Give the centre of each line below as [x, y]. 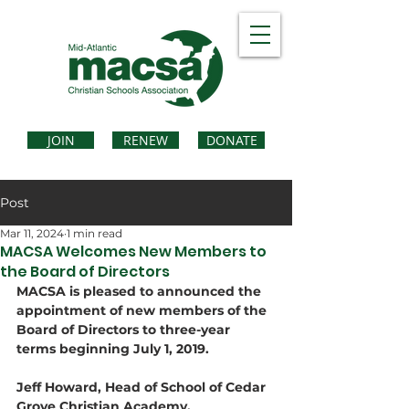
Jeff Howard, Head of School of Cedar [143, 387]
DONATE [231, 140]
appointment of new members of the [143, 310]
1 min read [94, 233]
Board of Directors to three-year [125, 330]
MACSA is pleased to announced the [141, 291]
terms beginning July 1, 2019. [113, 349]
